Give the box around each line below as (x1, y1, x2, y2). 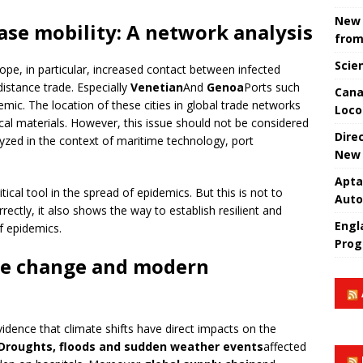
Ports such (244, 79, 300, 96)
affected (263, 339, 306, 355)
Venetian (130, 79, 183, 96)
